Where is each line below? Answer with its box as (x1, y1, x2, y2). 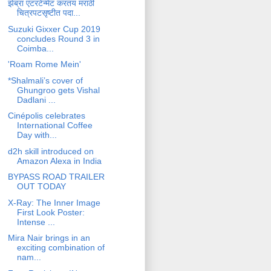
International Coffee (16, 120, 93, 131)
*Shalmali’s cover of (7, 75, 83, 85)
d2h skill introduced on (7, 146, 94, 156)
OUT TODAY (16, 181, 66, 192)
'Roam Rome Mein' (7, 59, 81, 70)
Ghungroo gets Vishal (16, 85, 100, 95)
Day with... (16, 130, 57, 140)
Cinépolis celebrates (7, 111, 85, 121)
